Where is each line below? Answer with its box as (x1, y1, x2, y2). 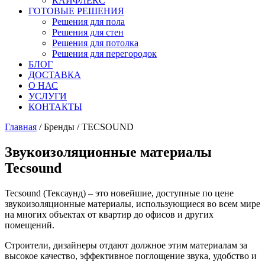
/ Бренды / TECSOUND (37, 122, 134, 132)
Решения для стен (52, 27, 124, 37)
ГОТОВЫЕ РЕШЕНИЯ (28, 6, 124, 16)
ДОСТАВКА (28, 70, 81, 80)
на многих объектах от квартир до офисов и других (5, 209, 214, 219)
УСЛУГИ (28, 91, 67, 101)
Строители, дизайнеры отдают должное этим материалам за (5, 240, 247, 250)
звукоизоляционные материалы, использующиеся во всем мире (5, 198, 260, 209)
